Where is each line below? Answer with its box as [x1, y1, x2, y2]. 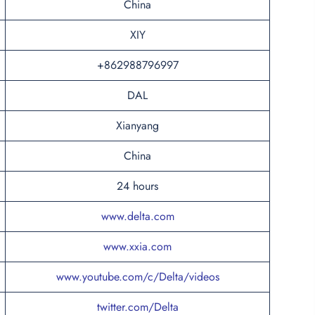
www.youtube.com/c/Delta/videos [56, 268, 219, 285]
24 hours [117, 177, 158, 194]
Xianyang [116, 117, 159, 134]
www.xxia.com [103, 238, 172, 255]
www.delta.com [101, 207, 174, 224]
